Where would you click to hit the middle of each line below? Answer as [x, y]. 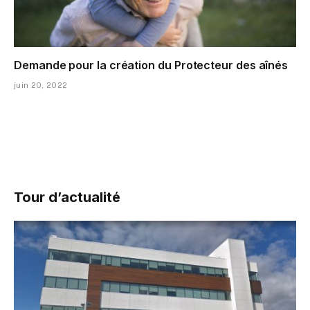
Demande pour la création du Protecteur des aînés [151, 65]
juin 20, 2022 [41, 85]
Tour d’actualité [67, 198]
